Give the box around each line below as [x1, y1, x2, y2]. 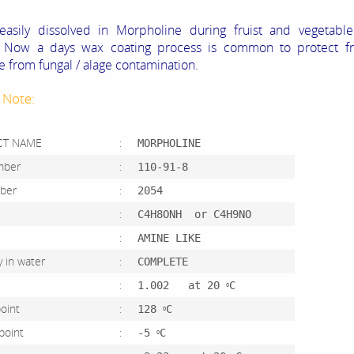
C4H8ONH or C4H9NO [137, 208, 251, 221]
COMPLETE [137, 255, 188, 269]
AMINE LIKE [137, 232, 201, 245]
